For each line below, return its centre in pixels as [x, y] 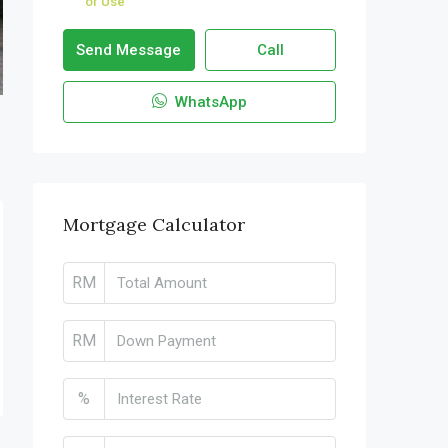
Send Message [129, 50]
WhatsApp [209, 102]
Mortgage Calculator [154, 224]
